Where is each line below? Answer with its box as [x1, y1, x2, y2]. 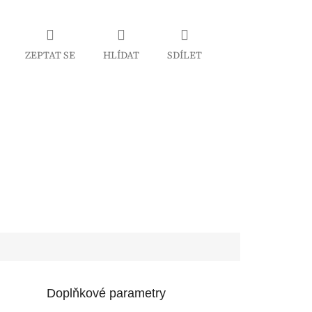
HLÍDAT [102, 47, 139, 62]
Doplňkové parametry [47, 286, 166, 300]
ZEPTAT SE [24, 47, 75, 62]
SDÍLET [166, 47, 202, 62]
